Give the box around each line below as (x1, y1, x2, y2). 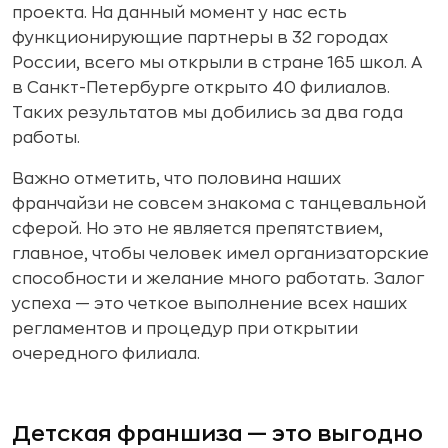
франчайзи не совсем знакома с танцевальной (12, 195, 426, 212)
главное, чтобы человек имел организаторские (12, 245, 429, 262)
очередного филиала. (12, 345, 200, 362)
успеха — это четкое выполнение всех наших (12, 295, 407, 312)
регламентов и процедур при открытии (12, 320, 358, 337)
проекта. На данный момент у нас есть (12, 4, 347, 21)
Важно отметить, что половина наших (12, 170, 341, 187)
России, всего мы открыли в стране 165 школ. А (12, 54, 422, 71)
